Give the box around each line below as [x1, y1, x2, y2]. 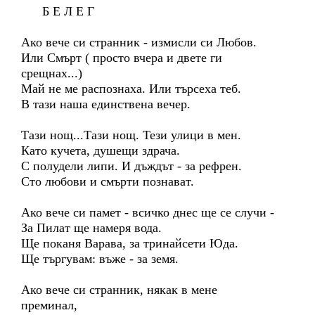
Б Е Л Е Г [21, 4, 94, 18]
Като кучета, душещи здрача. [21, 143, 180, 157]
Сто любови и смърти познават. [21, 174, 194, 188]
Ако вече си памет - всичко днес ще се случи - [21, 205, 274, 219]
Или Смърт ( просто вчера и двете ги [21, 51, 222, 65]
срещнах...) [21, 66, 82, 80]
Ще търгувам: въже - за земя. [21, 252, 179, 266]
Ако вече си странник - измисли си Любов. [21, 35, 257, 49]
